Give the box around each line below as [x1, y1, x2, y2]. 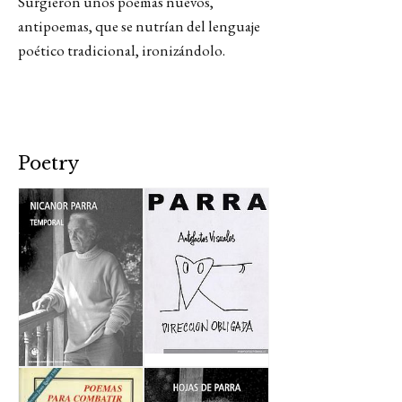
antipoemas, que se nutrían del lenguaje [18, 16, 260, 36]
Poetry [18, 153, 79, 174]
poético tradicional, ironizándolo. [18, 40, 228, 60]
